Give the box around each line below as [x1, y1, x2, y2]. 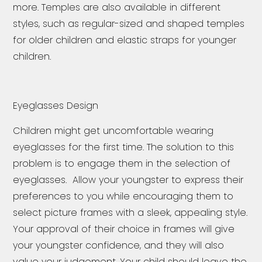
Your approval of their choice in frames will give [13, 222, 235, 236]
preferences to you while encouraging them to [13, 189, 234, 203]
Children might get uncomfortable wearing [13, 123, 214, 137]
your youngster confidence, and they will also [13, 238, 225, 252]
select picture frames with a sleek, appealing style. [13, 205, 248, 219]
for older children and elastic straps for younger [13, 33, 237, 47]
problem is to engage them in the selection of [13, 156, 231, 170]
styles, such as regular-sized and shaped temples [13, 16, 245, 30]
